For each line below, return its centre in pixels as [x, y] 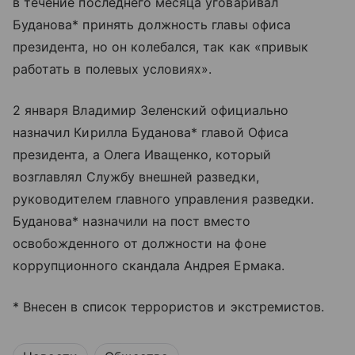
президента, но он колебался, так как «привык [161, 46]
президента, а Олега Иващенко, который [142, 154]
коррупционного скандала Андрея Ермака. [149, 265]
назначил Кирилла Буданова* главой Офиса [151, 132]
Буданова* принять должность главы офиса [152, 24]
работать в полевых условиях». [113, 69]
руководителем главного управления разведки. [164, 198]
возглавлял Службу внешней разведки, [136, 176]
